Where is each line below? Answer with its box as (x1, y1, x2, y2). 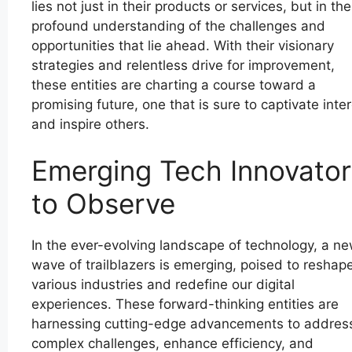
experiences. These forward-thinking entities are (31, 296, 339, 313)
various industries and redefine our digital (31, 277, 295, 293)
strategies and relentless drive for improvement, (31, 57, 335, 73)
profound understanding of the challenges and (31, 17, 325, 34)
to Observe (31, 187, 175, 221)
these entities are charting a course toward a (31, 76, 316, 93)
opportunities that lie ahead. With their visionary (31, 37, 334, 53)
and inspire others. (31, 115, 149, 132)
